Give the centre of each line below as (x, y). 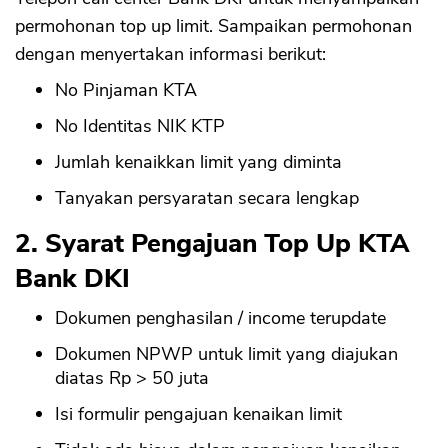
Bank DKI (72, 279)
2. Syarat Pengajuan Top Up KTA (212, 244)
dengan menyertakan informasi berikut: (170, 54)
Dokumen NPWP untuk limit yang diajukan (226, 354)
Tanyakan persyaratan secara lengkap (207, 198)
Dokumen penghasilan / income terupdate (220, 318)
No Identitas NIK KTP (140, 126)
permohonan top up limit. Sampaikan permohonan (213, 26)
